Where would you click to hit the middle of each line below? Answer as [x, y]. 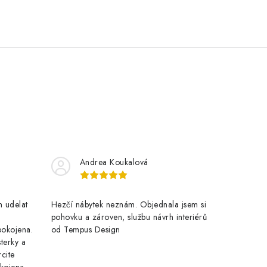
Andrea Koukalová [114, 162]
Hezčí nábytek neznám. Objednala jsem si [128, 204]
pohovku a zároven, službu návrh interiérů [129, 217]
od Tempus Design [86, 229]
